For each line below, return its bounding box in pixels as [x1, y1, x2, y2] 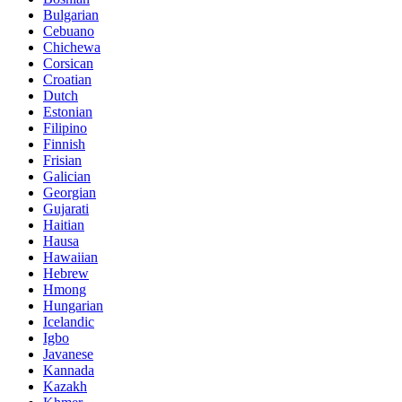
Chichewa [43, 39, 100, 56]
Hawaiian [43, 249, 98, 266]
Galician [43, 169, 91, 185]
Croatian [43, 72, 92, 88]
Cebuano [43, 23, 94, 39]
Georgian [43, 185, 96, 201]
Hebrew [43, 266, 89, 282]
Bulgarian [43, 7, 99, 23]
